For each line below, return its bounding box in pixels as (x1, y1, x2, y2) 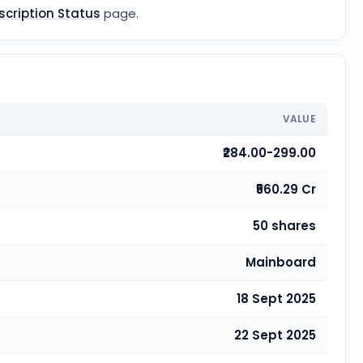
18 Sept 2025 (237, 290, 316, 307)
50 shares (253, 217, 316, 234)
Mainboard (246, 254, 316, 271)
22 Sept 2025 (234, 327, 316, 344)
